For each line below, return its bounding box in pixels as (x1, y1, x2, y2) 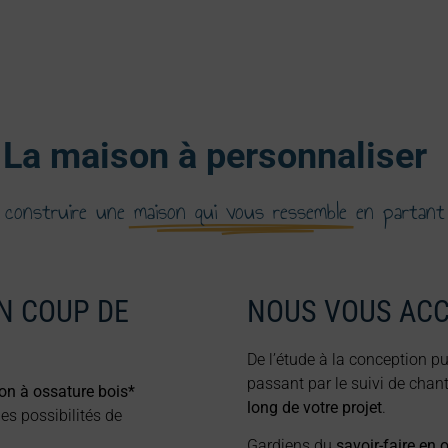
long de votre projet (247, 397, 383, 417)
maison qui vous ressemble (134, 193, 348, 229)
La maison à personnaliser (3, 134, 428, 177)
